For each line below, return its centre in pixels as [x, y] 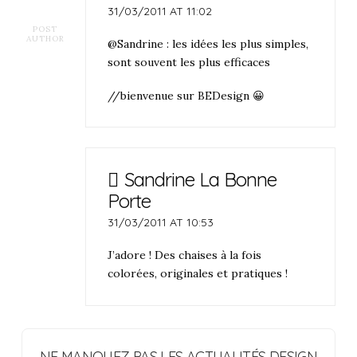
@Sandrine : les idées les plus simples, [208, 44]
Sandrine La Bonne [200, 179]
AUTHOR [45, 39]
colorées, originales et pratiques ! [198, 274]
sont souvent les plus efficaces [189, 63]
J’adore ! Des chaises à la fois [185, 255]
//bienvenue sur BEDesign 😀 [186, 95]
